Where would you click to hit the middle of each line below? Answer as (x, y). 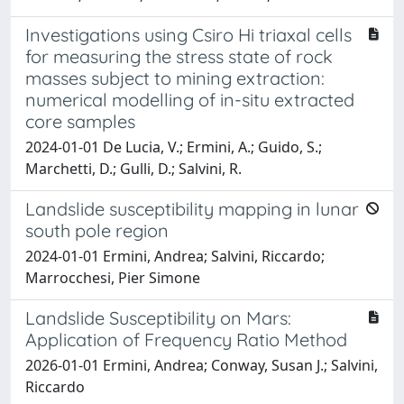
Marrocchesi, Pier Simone (113, 277)
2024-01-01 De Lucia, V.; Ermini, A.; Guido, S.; (174, 147)
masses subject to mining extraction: (175, 78)
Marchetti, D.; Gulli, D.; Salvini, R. (133, 168)
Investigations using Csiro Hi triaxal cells (188, 34)
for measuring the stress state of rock (179, 56)
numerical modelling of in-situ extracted (190, 99)
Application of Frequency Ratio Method (186, 339)
